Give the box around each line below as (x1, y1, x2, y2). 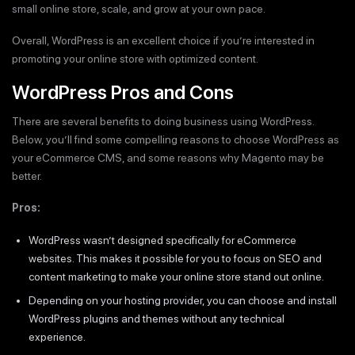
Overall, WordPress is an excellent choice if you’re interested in (12, 34, 315, 48)
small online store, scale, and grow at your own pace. (12, 2, 265, 15)
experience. (29, 330, 86, 343)
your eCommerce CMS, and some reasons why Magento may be (12, 151, 324, 164)
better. (12, 169, 42, 182)
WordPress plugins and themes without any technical (29, 311, 284, 325)
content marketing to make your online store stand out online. (29, 269, 324, 283)
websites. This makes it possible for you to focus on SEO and (29, 251, 322, 265)
